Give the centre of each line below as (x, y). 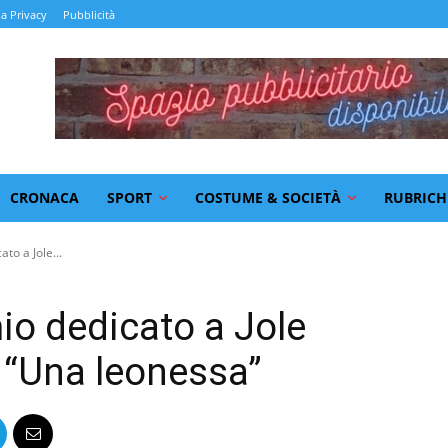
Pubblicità (89, 15)
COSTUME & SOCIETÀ (268, 197)
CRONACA (44, 197)
